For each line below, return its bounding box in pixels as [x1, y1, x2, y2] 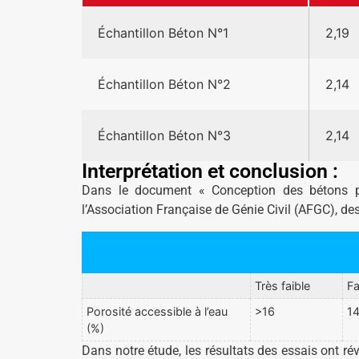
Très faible [255, 278, 310, 292]
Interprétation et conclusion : [82, 159, 338, 184]
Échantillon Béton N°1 [98, 25, 228, 42]
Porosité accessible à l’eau [87, 304, 228, 318]
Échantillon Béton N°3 [98, 127, 231, 144]
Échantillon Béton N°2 [98, 76, 231, 93]
